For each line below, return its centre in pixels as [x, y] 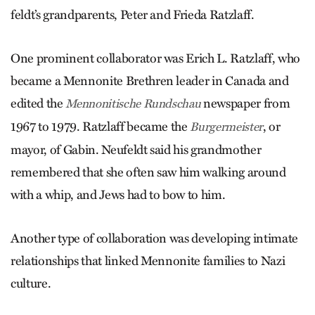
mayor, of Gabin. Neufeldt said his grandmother [136, 149]
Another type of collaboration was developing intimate [154, 238]
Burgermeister [227, 127]
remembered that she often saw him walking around [148, 172]
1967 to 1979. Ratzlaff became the [101, 126]
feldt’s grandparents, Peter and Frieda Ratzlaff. [133, 14]
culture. [31, 283]
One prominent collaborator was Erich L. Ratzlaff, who [155, 58]
